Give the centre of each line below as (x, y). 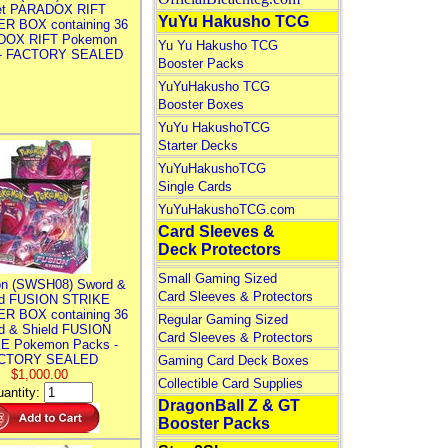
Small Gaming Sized (217, 278)
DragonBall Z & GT (228, 405)
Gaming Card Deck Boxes (233, 360)
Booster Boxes (200, 104)
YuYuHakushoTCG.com (226, 209)
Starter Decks (197, 145)
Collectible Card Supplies (230, 383)
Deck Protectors (219, 249)
